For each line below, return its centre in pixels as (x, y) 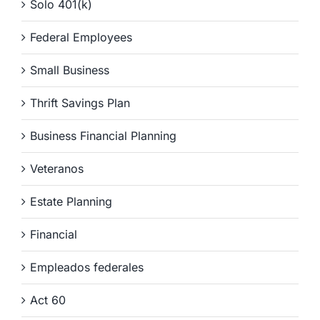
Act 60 (48, 300)
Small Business (70, 70)
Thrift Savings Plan (80, 103)
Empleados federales (87, 267)
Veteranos (57, 169)
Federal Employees (81, 37)
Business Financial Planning (103, 136)
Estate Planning (71, 202)
